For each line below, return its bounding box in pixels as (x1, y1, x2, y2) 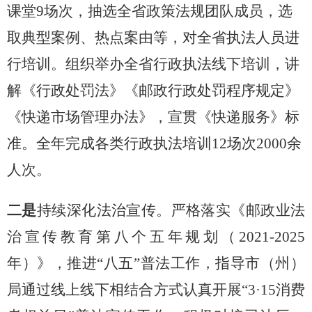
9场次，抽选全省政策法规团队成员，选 (36, 3, 292, 20)
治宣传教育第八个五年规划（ (6, 228, 240, 246)
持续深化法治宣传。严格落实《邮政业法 (36, 202, 306, 219)
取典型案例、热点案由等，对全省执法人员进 (6, 29, 299, 47)
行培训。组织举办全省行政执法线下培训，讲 (6, 56, 299, 73)
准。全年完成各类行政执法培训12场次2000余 (6, 135, 302, 153)
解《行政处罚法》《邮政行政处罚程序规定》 (6, 82, 299, 100)
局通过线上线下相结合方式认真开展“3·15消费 (6, 281, 306, 299)
